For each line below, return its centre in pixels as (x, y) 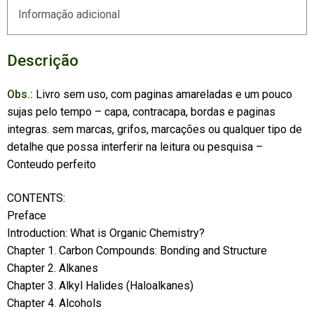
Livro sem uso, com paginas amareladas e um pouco (162, 94)
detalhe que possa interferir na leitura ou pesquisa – (135, 146)
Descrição (42, 60)
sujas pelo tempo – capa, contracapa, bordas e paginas (141, 111)
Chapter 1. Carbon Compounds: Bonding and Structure (137, 250)
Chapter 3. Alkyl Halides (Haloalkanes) (100, 285)
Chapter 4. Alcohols (54, 303)
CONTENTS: (36, 198)
